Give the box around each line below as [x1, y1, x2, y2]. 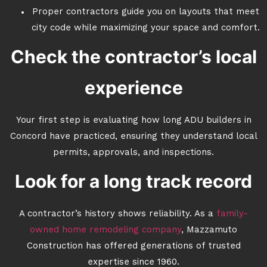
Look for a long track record [15, 170, 252, 192]
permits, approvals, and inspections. [53, 148, 214, 157]
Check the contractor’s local [10, 46, 257, 67]
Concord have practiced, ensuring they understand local [10, 132, 257, 141]
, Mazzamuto [181, 226, 237, 235]
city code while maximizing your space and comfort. [31, 24, 260, 33]
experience [84, 77, 183, 98]
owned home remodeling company [30, 226, 181, 235]
